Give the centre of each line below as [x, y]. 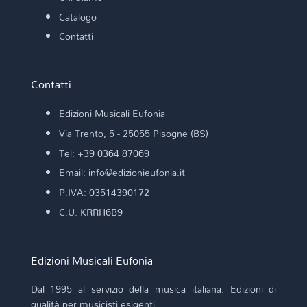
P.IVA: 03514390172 [104, 193]
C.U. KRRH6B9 [90, 212]
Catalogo [77, 16]
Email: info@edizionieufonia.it [122, 173]
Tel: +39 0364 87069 [104, 153]
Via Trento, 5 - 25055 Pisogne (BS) [133, 133]
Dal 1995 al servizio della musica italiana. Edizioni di [153, 289]
